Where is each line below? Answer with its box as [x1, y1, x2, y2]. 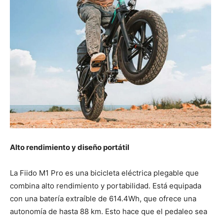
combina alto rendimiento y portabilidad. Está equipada [10, 181, 201, 191]
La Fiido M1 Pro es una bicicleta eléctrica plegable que [10, 168, 199, 178]
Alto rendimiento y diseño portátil [10, 143, 129, 152]
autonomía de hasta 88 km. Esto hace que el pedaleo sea [10, 207, 207, 217]
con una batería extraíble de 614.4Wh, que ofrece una [10, 194, 196, 204]
